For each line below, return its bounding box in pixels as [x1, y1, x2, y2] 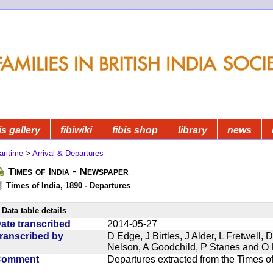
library [178, 124, 207, 135]
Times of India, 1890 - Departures [6, 180, 130, 190]
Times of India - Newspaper [8, 165, 129, 177]
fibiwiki [60, 124, 92, 135]
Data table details [2, 205, 66, 215]
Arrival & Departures [32, 148, 104, 158]
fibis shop [112, 124, 158, 135]
